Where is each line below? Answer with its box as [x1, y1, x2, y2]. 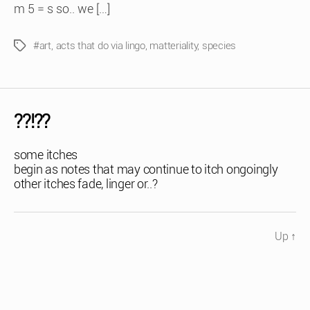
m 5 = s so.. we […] [14, 1, 110, 16]
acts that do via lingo [55, 39, 145, 52]
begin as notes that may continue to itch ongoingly [14, 162, 278, 176]
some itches [14, 147, 78, 162]
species [201, 39, 237, 52]
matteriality [149, 39, 198, 52]
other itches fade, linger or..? [14, 176, 158, 191]
